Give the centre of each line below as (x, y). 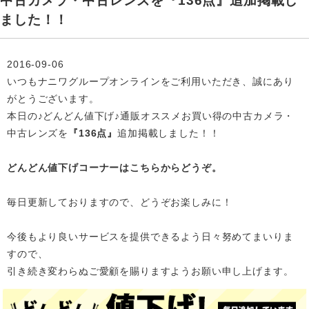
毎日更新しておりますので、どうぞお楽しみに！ (120, 202)
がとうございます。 (53, 98)
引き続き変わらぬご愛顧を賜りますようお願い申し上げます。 (150, 271)
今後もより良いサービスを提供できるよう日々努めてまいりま (150, 236)
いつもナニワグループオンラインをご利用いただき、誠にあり (150, 81)
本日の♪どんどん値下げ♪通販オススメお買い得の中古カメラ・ (151, 116)
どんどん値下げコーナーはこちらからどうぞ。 (114, 167)
